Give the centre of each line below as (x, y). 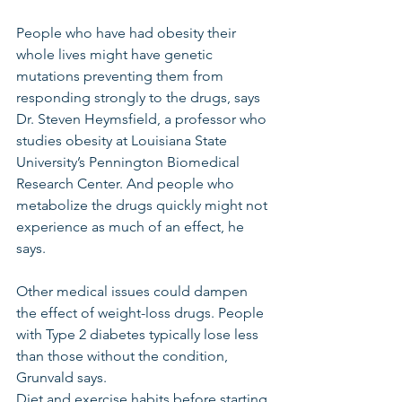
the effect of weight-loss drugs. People (142, 313)
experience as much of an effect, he (132, 227)
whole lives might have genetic (116, 54)
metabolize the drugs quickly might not (144, 205)
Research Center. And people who (127, 184)
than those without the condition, (124, 356)
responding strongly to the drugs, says (140, 97)
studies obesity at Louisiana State (123, 140)
